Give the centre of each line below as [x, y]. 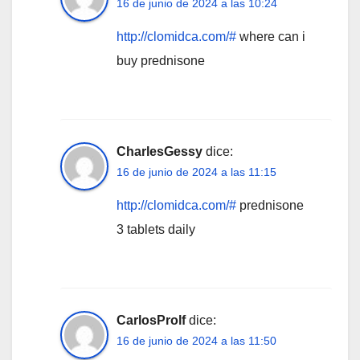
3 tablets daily [156, 229]
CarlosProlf [151, 320]
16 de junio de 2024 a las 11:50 [196, 340]
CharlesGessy [160, 151]
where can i [271, 36]
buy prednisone [161, 60]
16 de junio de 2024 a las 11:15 [196, 172]
